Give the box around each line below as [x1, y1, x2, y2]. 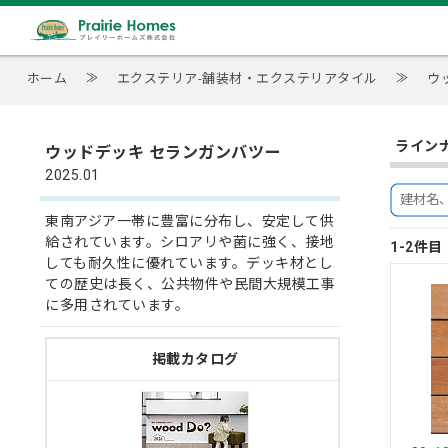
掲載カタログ [151, 351, 239, 367]
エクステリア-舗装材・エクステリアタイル [116, 71, 378, 86]
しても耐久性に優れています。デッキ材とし [45, 255, 333, 271]
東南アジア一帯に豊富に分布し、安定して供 [45, 213, 334, 229]
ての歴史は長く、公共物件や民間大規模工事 [45, 276, 335, 292]
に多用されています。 [45, 297, 189, 313]
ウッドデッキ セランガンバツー [45, 143, 281, 162]
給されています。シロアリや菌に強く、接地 [45, 234, 334, 250]
